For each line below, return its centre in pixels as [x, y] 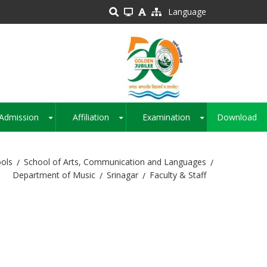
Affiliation [91, 117]
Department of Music [54, 175]
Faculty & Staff [178, 175]
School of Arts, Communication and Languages [115, 162]
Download [237, 117]
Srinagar [122, 175]
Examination [167, 117]
